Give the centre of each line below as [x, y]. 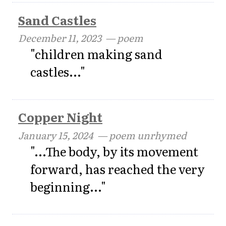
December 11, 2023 [60, 38]
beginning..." [68, 186]
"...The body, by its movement [114, 151]
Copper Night [60, 117]
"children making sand [96, 54]
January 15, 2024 [56, 135]
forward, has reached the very [118, 168]
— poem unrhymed [140, 135]
